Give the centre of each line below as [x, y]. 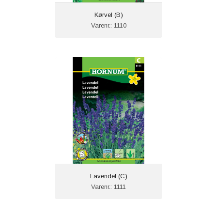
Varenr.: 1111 [108, 187]
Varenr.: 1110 [108, 26]
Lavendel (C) [108, 176]
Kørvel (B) [108, 15]
